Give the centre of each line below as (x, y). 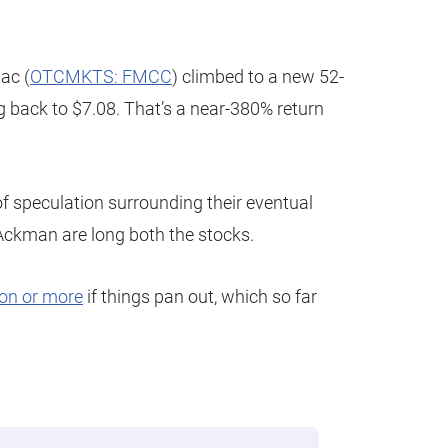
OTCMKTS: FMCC (101, 76)
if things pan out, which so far (200, 296)
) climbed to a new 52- (258, 76)
